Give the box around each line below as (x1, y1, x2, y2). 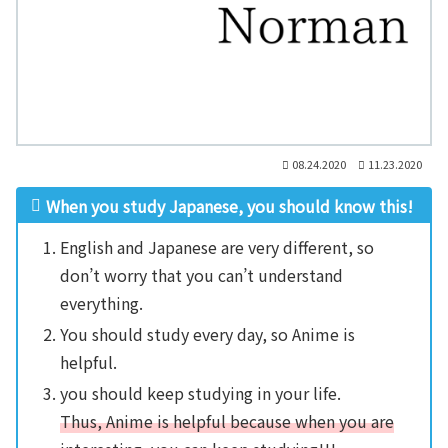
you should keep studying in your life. (59, 380, 341, 405)
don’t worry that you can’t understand (59, 262, 343, 287)
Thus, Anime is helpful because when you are (59, 408, 394, 433)
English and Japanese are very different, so (59, 234, 374, 259)
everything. (59, 290, 143, 315)
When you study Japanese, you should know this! (45, 193, 413, 218)
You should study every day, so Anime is (59, 321, 355, 346)
